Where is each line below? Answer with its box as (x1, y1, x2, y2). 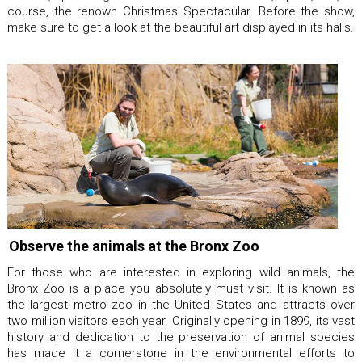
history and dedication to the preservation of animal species (7, 330, 355, 345)
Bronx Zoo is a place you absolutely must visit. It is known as (7, 281, 355, 297)
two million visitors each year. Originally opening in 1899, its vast (7, 314, 355, 329)
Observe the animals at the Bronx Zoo (9, 238, 259, 255)
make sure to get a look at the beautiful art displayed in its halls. (7, 20, 354, 35)
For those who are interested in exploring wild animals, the (7, 265, 355, 280)
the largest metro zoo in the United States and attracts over (7, 297, 355, 313)
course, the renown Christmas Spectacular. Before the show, (7, 4, 355, 19)
